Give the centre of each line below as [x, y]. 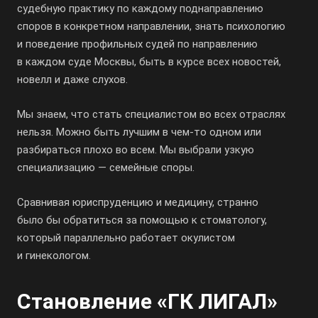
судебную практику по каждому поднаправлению [140, 9]
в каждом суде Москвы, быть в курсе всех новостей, [149, 62]
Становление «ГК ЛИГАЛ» [147, 301]
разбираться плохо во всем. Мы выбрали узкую [136, 150]
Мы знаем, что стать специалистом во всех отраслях [151, 114]
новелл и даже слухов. [72, 79]
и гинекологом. [54, 256]
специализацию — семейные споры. [106, 168]
